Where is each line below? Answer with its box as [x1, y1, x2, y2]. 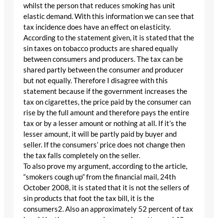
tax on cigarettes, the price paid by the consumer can [23, 98, 191, 107]
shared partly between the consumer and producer [23, 66, 183, 74]
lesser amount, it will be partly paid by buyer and [23, 130, 177, 139]
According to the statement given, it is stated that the [23, 34, 194, 42]
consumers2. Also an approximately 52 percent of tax [23, 205, 193, 214]
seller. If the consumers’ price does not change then [23, 141, 185, 149]
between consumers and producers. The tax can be [23, 55, 183, 64]
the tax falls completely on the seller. [23, 151, 140, 160]
